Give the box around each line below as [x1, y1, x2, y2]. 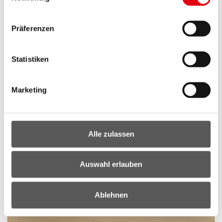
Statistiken [11, 55, 49, 63]
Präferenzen [11, 24, 55, 33]
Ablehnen [94, 190, 128, 199]
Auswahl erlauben [80, 160, 142, 168]
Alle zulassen [88, 129, 134, 138]
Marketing [11, 85, 47, 94]
